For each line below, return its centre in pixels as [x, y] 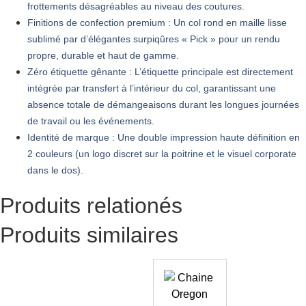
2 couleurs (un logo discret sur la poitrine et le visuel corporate [162, 153]
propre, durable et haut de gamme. [103, 55]
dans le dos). [55, 170]
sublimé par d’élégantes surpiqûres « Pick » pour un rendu [154, 39]
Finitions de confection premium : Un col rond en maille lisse [157, 22]
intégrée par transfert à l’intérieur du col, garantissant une [152, 88]
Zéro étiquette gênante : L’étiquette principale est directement [160, 71]
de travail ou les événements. [91, 121]
